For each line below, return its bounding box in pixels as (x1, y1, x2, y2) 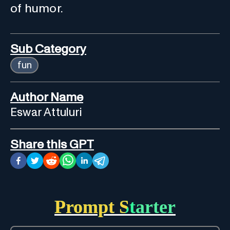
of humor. (10, 2, 64, 15)
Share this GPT (10, 138, 94, 151)
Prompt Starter (54, 196, 176, 217)
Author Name (10, 91, 83, 104)
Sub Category (10, 43, 86, 55)
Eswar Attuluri (10, 106, 82, 119)
